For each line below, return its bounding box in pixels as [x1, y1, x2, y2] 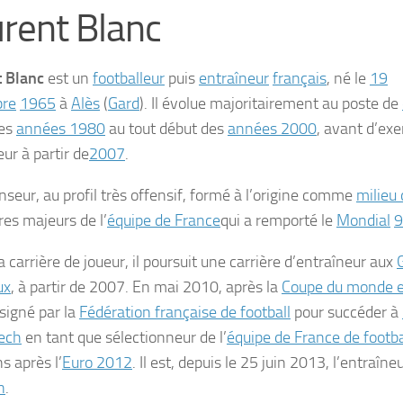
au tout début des [105, 119, 228, 139]
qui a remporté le [220, 210, 336, 230]
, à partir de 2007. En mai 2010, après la [11, 277, 282, 297]
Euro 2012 [62, 353, 132, 372]
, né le [327, 68, 370, 88]
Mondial [336, 210, 390, 230]
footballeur [93, 68, 165, 88]
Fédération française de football [79, 302, 291, 322]
